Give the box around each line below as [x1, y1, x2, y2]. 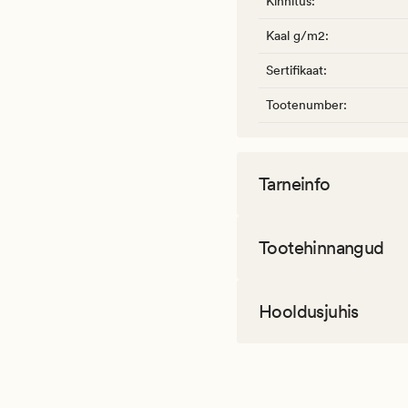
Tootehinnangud [259, 237, 384, 260]
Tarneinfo [259, 173, 331, 196]
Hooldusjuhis [259, 301, 359, 323]
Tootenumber [266, 97, 343, 113]
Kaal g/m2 [266, 28, 325, 44]
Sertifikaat [266, 63, 323, 78]
